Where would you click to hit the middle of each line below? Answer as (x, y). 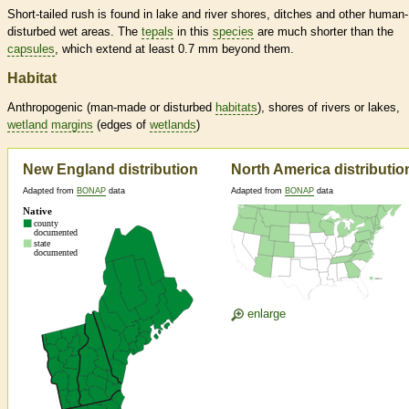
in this (193, 32)
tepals (157, 32)
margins (72, 125)
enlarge (265, 314)
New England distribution (110, 170)
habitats (236, 108)
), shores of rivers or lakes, (329, 108)
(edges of (121, 125)
